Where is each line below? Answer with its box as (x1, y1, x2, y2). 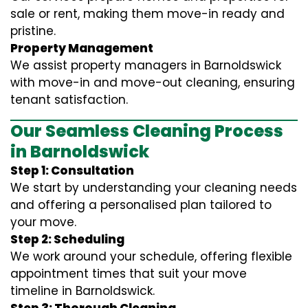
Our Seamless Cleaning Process (10, 120, 283, 143)
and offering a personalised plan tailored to (10, 197, 272, 214)
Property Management (10, 40, 153, 57)
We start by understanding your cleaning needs (10, 179, 297, 197)
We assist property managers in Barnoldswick (10, 57, 281, 74)
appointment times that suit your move (10, 265, 247, 283)
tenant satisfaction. (10, 91, 128, 109)
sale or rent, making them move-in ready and (10, 5, 285, 23)
